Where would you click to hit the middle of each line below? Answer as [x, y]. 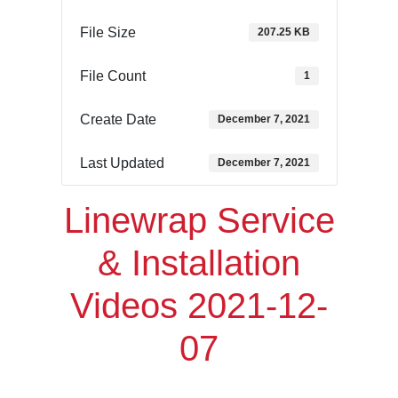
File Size [107, 32]
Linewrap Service [199, 220]
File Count [112, 76]
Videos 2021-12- [199, 305]
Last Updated [122, 163]
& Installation [199, 263]
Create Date [118, 119]
